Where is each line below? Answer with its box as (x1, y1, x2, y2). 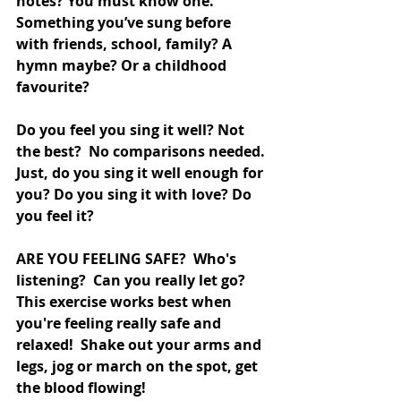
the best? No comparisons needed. (16, 141, 269, 161)
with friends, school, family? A (16, 33, 235, 54)
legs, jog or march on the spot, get (16, 355, 261, 376)
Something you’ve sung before (16, 12, 235, 32)
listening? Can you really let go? (16, 269, 252, 290)
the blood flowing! (16, 377, 146, 397)
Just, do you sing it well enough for (16, 162, 267, 183)
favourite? (16, 76, 93, 97)
